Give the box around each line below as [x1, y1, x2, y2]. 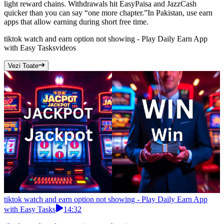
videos [55, 43, 76, 52]
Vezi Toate [8, 62, 38, 70]
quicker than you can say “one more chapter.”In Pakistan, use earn [4, 8, 212, 17]
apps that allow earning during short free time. [4, 17, 148, 26]
